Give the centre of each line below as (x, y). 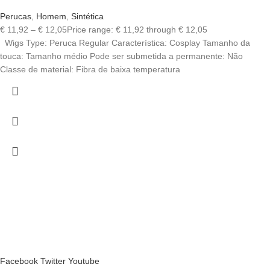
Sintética (87, 17)
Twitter (53, 261)
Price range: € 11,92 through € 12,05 (137, 30)
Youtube (84, 261)
